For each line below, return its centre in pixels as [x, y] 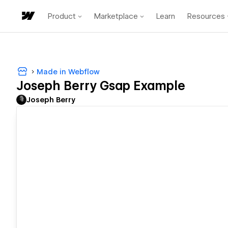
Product [62, 16]
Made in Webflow [68, 72]
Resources [206, 16]
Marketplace [116, 16]
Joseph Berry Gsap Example [101, 86]
